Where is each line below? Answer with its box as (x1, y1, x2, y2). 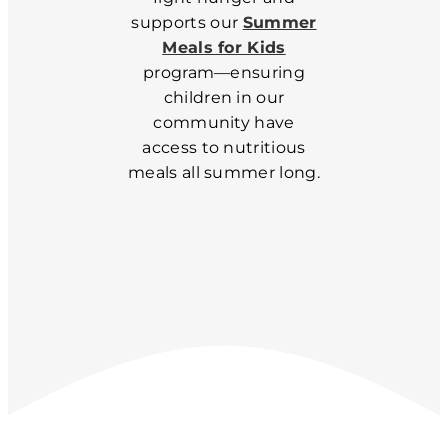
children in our (163, 88, 285, 107)
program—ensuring (142, 63, 306, 82)
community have (153, 113, 295, 132)
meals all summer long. (127, 163, 321, 182)
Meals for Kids (162, 38, 286, 57)
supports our (131, 13, 243, 32)
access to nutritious (142, 138, 306, 157)
